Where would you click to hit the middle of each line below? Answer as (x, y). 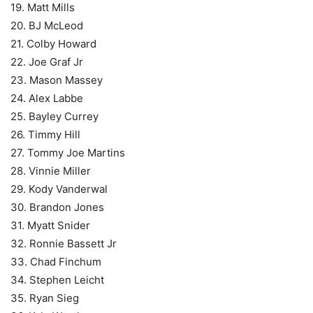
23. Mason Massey (57, 80)
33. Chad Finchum (56, 262)
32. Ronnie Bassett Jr (64, 244)
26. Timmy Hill (45, 135)
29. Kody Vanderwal (59, 189)
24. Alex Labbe (47, 99)
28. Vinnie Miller (51, 171)
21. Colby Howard (53, 44)
